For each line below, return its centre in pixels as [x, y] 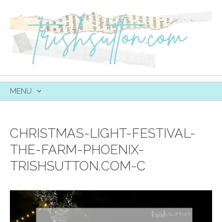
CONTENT [27, 123]
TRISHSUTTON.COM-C [78, 166]
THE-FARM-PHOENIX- [77, 149]
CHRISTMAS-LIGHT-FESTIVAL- [103, 133]
